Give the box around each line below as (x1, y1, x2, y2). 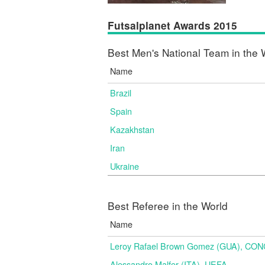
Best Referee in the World (108, 198, 228, 213)
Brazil (110, 86, 131, 99)
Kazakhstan (110, 123, 154, 135)
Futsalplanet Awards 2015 (108, 18, 237, 33)
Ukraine (110, 160, 139, 172)
